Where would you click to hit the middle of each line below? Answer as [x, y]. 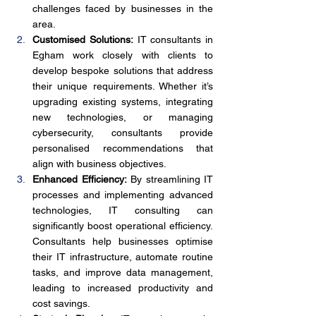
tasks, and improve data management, [123, 272]
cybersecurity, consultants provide [123, 133]
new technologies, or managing [123, 117]
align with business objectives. [99, 164]
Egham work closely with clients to [123, 55]
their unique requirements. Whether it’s [123, 86]
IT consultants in [173, 39]
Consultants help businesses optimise [123, 241]
